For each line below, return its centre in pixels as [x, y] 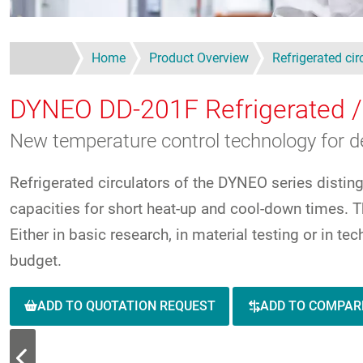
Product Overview [199, 58]
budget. [36, 260]
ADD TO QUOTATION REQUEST [126, 305]
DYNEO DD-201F [107, 109]
